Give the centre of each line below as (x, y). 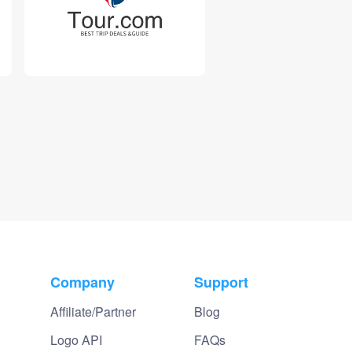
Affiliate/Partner (93, 311)
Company (82, 282)
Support (221, 282)
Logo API (76, 339)
